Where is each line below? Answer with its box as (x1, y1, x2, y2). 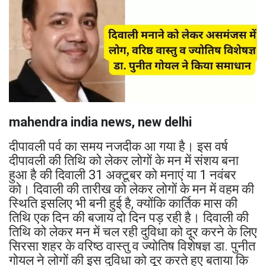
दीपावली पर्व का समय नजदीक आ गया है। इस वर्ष (9, 139, 228, 154)
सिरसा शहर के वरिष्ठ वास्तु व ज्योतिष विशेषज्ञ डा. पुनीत (9, 239, 255, 254)
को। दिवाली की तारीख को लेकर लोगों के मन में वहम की (9, 182, 254, 197)
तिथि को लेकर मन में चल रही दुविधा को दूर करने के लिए (9, 224, 257, 240)
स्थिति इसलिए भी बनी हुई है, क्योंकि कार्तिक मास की (9, 196, 237, 211)
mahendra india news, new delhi (9, 115, 192, 130)
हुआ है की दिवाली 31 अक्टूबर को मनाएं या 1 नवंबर (9, 167, 236, 183)
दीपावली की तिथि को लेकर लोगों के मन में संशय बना (9, 153, 239, 169)
